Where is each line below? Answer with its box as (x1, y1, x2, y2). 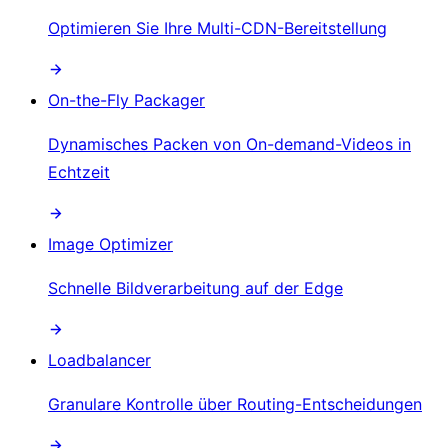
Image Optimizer (48, 233, 173, 254)
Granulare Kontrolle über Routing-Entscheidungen (48, 393, 422, 414)
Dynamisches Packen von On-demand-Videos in (48, 133, 411, 154)
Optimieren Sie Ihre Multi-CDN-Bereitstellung (48, 17, 387, 38)
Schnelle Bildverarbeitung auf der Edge (48, 277, 343, 298)
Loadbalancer (48, 349, 151, 370)
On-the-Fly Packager (48, 89, 205, 110)
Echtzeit (48, 161, 110, 182)
